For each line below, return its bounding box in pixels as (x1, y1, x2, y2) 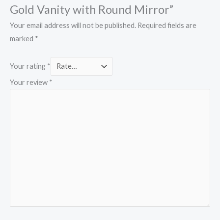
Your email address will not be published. (10, 21, 136, 30)
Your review (10, 78, 49, 86)
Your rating (10, 61, 47, 70)
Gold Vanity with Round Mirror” (10, 2, 173, 16)
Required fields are (137, 21, 196, 30)
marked (10, 34, 35, 43)
